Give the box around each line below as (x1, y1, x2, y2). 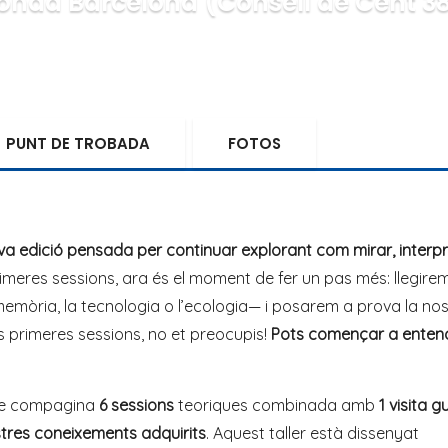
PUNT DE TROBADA (6, 133, 150, 154)
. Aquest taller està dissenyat (206, 423, 419, 443)
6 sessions (99, 395, 174, 415)
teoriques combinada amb (174, 395, 379, 415)
